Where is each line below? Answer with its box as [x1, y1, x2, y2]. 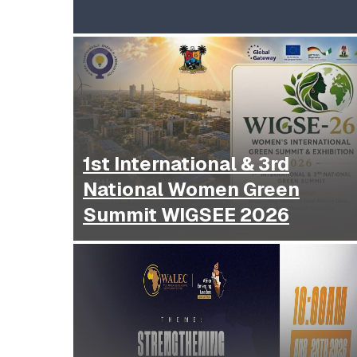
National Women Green [83, 177, 300, 202]
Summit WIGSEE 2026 [83, 202, 289, 228]
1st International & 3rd [83, 151, 289, 177]
